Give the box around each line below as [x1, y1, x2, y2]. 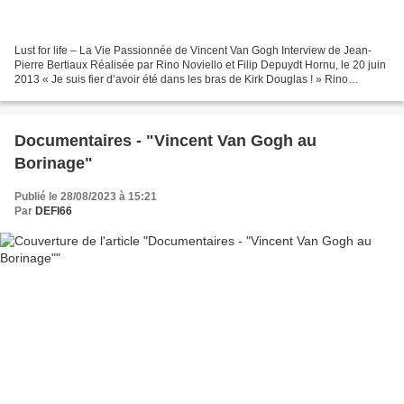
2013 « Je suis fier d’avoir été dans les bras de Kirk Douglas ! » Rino [14, 73, 348, 87]
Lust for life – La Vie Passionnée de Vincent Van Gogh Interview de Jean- [14, 44, 372, 58]
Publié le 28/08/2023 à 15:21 [14, 190, 157, 204]
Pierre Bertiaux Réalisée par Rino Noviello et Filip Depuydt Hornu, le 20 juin [14, 59, 386, 72]
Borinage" [14, 154, 93, 173]
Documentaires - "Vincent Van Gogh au [14, 132, 317, 151]
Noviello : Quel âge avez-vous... [14, 87, 170, 101]
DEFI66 [35, 205, 72, 218]
